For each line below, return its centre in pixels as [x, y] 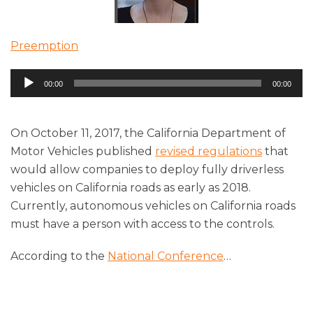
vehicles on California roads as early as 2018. [131, 187]
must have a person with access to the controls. [143, 224]
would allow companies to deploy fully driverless [147, 169]
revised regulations [209, 151]
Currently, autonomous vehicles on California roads [153, 205]
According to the [59, 256]
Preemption [44, 46]
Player [28, 96]
